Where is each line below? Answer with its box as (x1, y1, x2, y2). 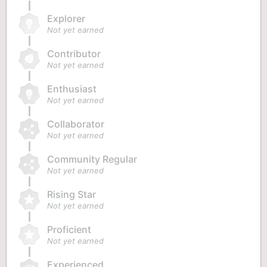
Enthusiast (47, 83, 97, 95)
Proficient (47, 223, 91, 235)
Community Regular (47, 153, 137, 165)
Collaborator (47, 118, 104, 130)
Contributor (47, 48, 101, 60)
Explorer (47, 13, 85, 24)
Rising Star (47, 188, 96, 200)
